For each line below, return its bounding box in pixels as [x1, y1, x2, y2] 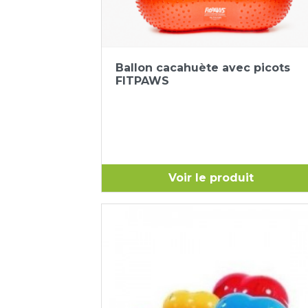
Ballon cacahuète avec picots [115, 60, 290, 74]
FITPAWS [115, 74, 169, 87]
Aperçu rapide [181, 54, 250, 67]
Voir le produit [168, 170, 254, 184]
